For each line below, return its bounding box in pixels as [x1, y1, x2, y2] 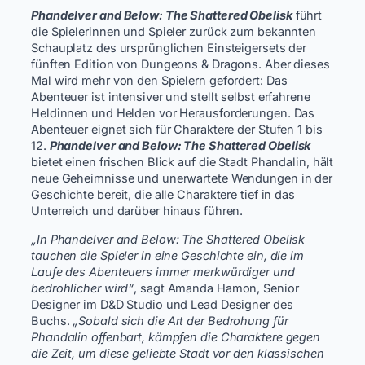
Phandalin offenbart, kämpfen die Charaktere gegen [31, 329, 321, 345]
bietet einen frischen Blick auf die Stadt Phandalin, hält [31, 155, 334, 170]
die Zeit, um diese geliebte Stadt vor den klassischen [31, 345, 324, 361]
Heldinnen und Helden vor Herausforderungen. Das [31, 106, 315, 121]
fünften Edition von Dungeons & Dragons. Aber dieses [31, 57, 330, 73]
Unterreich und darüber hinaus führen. [31, 204, 247, 219]
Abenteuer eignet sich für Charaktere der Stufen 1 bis [31, 122, 323, 138]
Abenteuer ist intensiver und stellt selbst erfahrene [31, 90, 310, 105]
